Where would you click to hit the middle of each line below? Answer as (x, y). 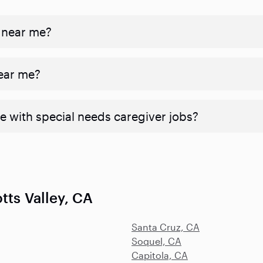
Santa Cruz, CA (166, 227)
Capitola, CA (160, 255)
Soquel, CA (156, 241)
